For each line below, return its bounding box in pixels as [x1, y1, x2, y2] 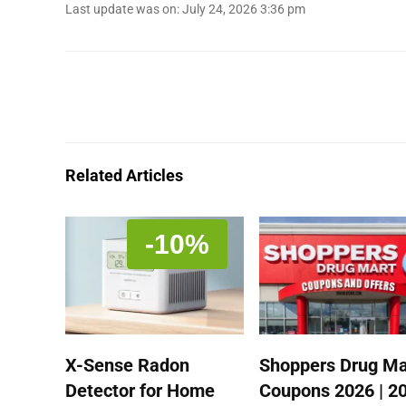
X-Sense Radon [65, 353, 190, 376]
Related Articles [65, 166, 183, 186]
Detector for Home [65, 379, 216, 401]
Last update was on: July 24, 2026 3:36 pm [65, 2, 305, 18]
